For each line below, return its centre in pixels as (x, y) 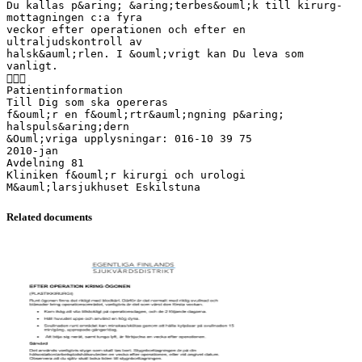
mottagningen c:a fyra (74, 17)
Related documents (49, 217)
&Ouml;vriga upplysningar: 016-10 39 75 (129, 138)
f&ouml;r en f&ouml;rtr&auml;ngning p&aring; (145, 114)
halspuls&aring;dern (68, 126)
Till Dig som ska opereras (87, 102)
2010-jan (32, 150)
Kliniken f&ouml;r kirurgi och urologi (126, 175)
